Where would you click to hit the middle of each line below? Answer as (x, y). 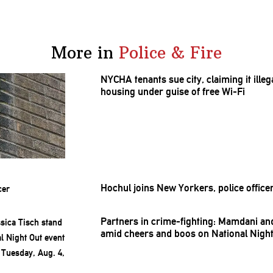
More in (82, 52)
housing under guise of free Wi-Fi (173, 92)
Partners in (126, 222)
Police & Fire (170, 52)
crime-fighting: (184, 222)
